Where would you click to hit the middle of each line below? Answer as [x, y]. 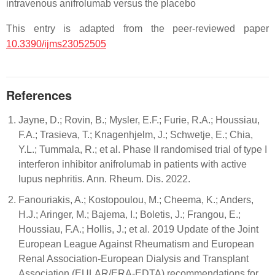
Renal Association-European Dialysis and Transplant [134, 259]
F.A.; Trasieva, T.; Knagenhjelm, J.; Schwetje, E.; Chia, [136, 135]
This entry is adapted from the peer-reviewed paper [137, 29]
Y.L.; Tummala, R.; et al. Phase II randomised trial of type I [143, 149]
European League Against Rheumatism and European [136, 244]
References [39, 95]
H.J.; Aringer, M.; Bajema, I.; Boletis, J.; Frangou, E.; [130, 215]
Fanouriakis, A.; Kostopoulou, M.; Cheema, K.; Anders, [136, 200]
